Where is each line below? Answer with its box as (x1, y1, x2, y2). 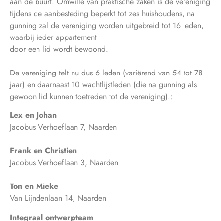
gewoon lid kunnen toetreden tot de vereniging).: (10, 90, 173, 102)
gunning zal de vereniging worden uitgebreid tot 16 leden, (10, 19, 204, 31)
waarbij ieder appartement (10, 31, 97, 43)
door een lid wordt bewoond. (10, 43, 108, 55)
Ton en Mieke (10, 181, 58, 192)
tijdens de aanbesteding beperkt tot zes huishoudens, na (10, 7, 195, 19)
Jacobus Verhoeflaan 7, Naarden (10, 121, 117, 133)
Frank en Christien (10, 145, 77, 157)
